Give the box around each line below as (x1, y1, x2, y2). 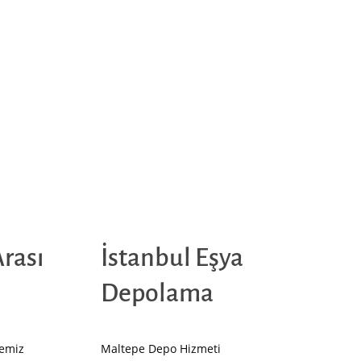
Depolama (101, 280, 214, 308)
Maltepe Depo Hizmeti (101, 341, 222, 357)
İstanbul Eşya (101, 244, 244, 272)
